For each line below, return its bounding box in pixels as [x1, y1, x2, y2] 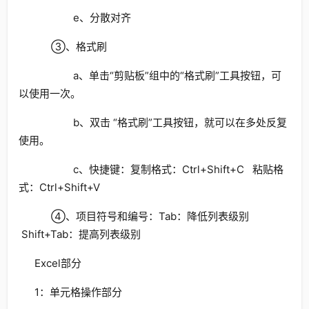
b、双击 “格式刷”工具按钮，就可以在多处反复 [34, 116, 287, 129]
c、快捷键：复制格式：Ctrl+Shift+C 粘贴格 [34, 163, 283, 176]
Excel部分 [34, 257, 81, 270]
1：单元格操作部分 [34, 286, 122, 299]
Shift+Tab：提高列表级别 [19, 228, 141, 241]
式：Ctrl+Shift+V [19, 181, 100, 194]
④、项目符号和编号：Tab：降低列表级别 [34, 210, 249, 223]
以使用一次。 [19, 87, 81, 100]
